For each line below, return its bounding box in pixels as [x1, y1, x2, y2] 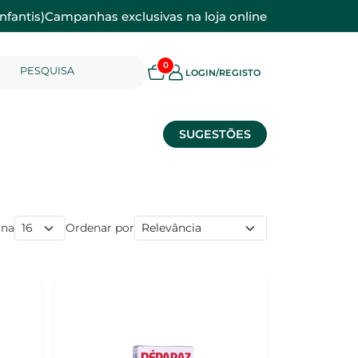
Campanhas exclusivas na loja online [45, 8, 267, 24]
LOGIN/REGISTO [185, 66, 261, 78]
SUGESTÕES [179, 127, 251, 142]
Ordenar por [66, 221, 134, 236]
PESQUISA [20, 64, 74, 77]
